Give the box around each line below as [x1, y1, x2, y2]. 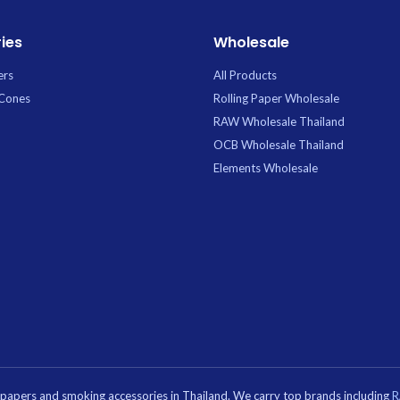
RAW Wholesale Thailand [213, 113, 345, 129]
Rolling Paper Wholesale [213, 90, 339, 105]
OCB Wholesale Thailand [213, 137, 344, 152]
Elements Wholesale [213, 160, 318, 175]
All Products [213, 67, 277, 82]
